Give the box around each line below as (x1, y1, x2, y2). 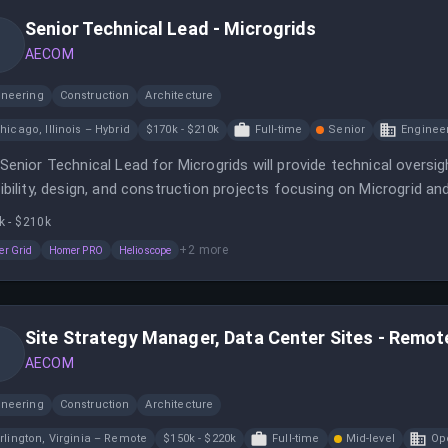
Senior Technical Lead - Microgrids (25, 18, 317, 39)
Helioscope (118, 244, 172, 256)
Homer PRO (48, 244, 103, 256)
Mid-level (345, 432, 395, 445)
